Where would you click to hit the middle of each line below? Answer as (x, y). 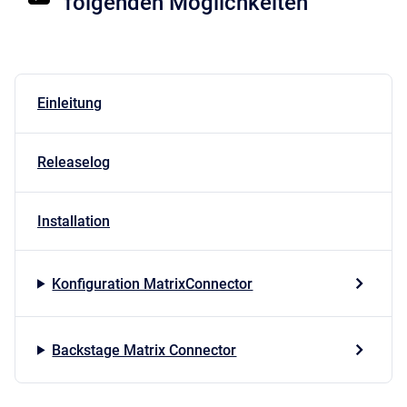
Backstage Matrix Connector (144, 350)
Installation (74, 222)
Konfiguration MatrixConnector (153, 283)
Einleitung (69, 104)
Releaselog (74, 163)
